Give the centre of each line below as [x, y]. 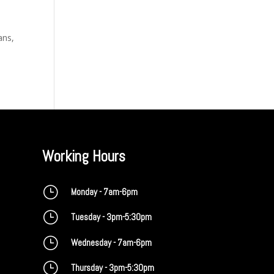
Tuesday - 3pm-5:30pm [112, 217]
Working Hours [83, 157]
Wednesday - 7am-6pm [112, 242]
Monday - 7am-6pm [105, 192]
